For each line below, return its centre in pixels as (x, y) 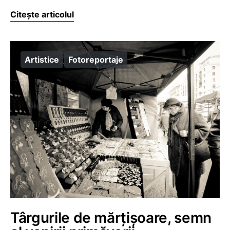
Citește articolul (42, 14)
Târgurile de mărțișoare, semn (111, 218)
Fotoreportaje (96, 60)
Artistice (42, 60)
